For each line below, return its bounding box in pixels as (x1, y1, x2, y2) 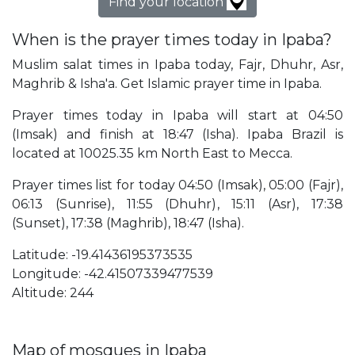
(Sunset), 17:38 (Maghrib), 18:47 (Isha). (12, 216, 244, 231)
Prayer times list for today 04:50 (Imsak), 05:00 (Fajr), (12, 177, 343, 193)
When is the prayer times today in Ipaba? (12, 30, 332, 50)
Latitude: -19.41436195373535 (12, 247, 193, 263)
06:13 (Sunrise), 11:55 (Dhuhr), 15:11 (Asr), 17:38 (12, 197, 343, 212)
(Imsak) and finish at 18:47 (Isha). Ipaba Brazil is (12, 127, 343, 143)
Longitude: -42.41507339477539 (12, 266, 213, 282)
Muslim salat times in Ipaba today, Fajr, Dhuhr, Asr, (12, 57, 343, 73)
